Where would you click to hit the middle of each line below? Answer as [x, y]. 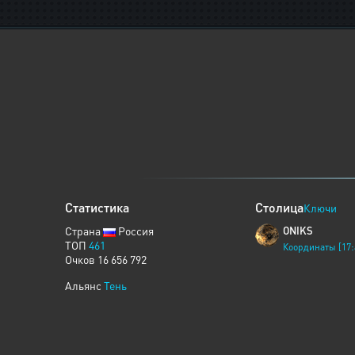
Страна [84, 231]
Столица [279, 207]
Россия [135, 231]
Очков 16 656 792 [106, 259]
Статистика [97, 207]
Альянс [84, 285]
